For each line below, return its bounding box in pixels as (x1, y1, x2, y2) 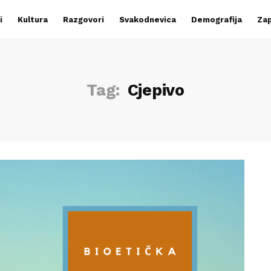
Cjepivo (127, 80, 184, 100)
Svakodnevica (119, 15, 176, 24)
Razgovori (62, 15, 104, 24)
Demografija (191, 15, 242, 24)
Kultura (17, 15, 48, 24)
